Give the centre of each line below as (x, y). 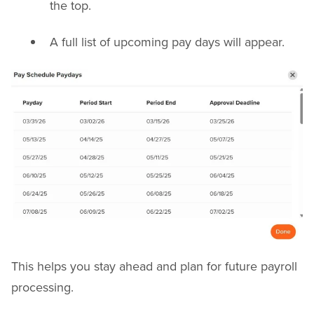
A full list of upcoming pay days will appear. (167, 42)
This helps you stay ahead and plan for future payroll (154, 266)
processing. (42, 287)
